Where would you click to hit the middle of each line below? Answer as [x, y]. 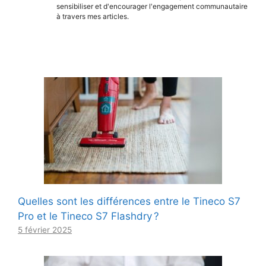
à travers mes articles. [93, 17]
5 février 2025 [45, 229]
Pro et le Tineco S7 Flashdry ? [88, 216]
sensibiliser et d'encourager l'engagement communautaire [152, 7]
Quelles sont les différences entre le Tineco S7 [129, 201]
